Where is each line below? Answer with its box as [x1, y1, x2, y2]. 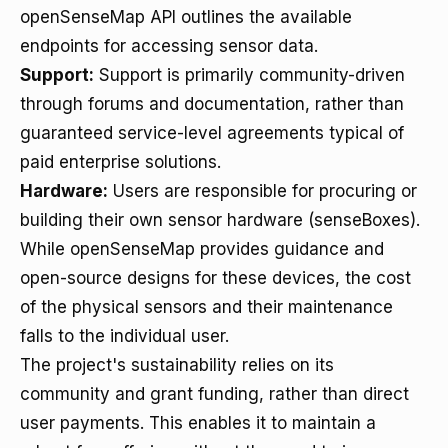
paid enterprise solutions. [20, 152, 221, 172]
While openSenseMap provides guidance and [20, 239, 384, 259]
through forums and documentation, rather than [20, 94, 404, 114]
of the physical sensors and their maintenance [20, 297, 393, 317]
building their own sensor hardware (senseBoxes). [20, 210, 420, 230]
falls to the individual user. [20, 326, 229, 346]
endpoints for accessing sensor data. [20, 36, 318, 56]
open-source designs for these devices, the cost [20, 268, 411, 288]
